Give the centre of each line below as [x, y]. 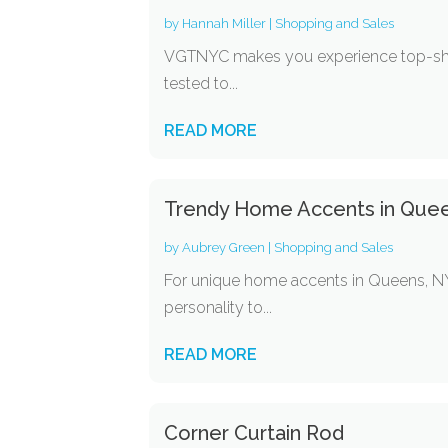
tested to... [201, 83]
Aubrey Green [224, 247]
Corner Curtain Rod [254, 433]
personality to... [218, 307]
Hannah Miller [224, 23]
